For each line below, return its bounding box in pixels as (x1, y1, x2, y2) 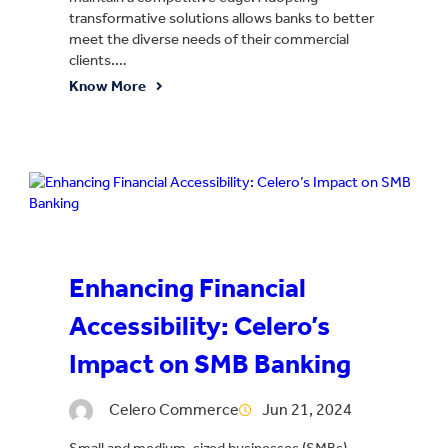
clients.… (69, 50, 127, 69)
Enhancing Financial (69, 272, 306, 305)
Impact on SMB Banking (69, 348, 351, 381)
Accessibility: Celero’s (69, 310, 330, 343)
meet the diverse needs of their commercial (69, 29, 349, 48)
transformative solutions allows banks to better (69, 8, 374, 27)
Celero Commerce (109, 400, 239, 420)
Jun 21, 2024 (262, 400, 352, 420)
